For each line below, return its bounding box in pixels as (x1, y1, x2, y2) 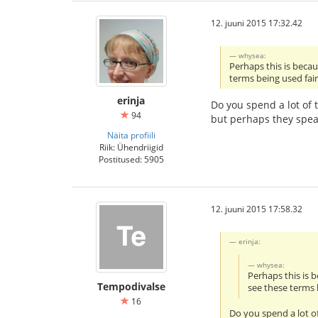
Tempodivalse (97, 280, 165, 293)
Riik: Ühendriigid (99, 141, 163, 153)
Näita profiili (106, 129, 155, 141)
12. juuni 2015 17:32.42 (211, 17, 302, 28)
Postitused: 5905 (98, 153, 164, 165)
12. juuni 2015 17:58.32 (211, 203, 302, 214)
